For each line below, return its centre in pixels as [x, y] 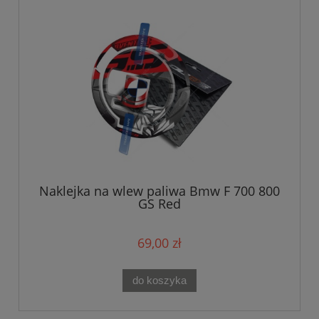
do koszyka [159, 280]
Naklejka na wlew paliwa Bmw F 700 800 [159, 190]
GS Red [159, 203]
